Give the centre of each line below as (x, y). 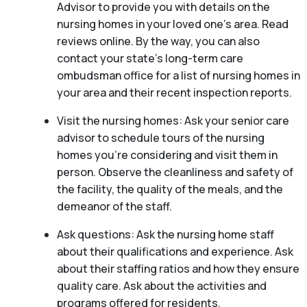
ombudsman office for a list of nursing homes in (178, 76)
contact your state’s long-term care (150, 59)
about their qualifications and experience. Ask (175, 252)
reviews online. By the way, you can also (158, 41)
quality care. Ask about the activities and (161, 286)
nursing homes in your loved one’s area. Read (172, 24)
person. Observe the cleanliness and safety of (175, 172)
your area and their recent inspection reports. (174, 93)
